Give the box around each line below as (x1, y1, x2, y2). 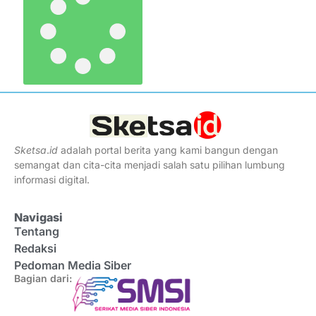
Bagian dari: (14, 272, 72, 284)
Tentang (14, 224, 59, 238)
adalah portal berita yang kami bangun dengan (58, 144, 278, 157)
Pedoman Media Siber (14, 257, 131, 272)
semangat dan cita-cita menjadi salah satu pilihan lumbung (14, 159, 285, 171)
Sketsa (14, 144, 47, 157)
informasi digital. (14, 174, 90, 186)
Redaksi (14, 241, 56, 255)
